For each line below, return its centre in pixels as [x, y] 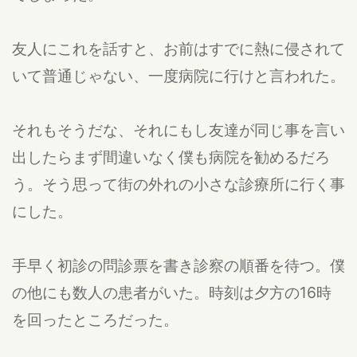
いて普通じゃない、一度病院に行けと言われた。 [178, 75]
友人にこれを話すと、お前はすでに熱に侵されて [178, 48]
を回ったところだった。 [95, 319]
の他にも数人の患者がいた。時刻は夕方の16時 [172, 292]
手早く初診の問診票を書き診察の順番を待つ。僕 [178, 265]
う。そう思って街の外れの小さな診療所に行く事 [178, 184]
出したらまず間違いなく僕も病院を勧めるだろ [171, 157]
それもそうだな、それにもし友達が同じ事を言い [178, 129]
